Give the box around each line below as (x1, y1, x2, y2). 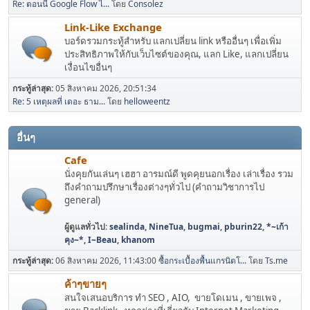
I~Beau (88, 234, 117, 246)
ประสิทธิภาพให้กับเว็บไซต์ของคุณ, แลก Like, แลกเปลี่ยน (64, 48, 289, 61)
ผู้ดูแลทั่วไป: (64, 221, 109, 233)
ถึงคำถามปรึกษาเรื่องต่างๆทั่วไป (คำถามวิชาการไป (64, 181, 264, 194)
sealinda (109, 221, 145, 233)
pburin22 (224, 221, 262, 233)
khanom (121, 234, 155, 246)
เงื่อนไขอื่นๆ (64, 61, 112, 74)
